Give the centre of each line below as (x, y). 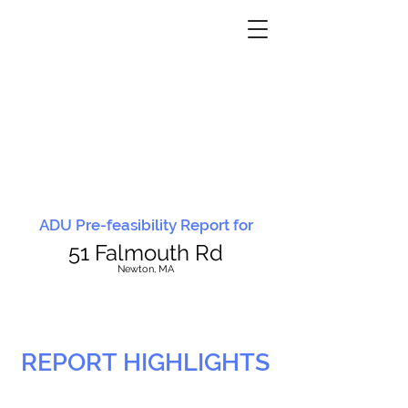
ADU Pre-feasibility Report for (146, 225)
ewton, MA (149, 269)
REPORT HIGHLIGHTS (146, 362)
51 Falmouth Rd (146, 253)
